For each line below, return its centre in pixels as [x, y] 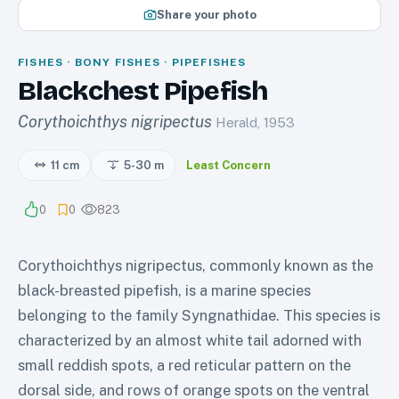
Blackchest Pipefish [142, 90]
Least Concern [228, 165]
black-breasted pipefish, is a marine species [164, 290]
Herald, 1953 [255, 122]
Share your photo [206, 14]
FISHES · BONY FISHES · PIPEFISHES [132, 62]
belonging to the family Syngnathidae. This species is [199, 315]
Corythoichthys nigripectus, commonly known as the [195, 265]
